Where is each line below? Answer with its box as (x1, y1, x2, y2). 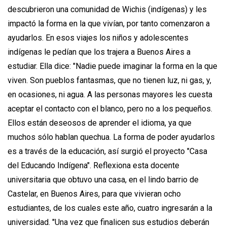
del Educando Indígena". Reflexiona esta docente (8, 160, 179, 170)
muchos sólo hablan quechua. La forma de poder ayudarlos (8, 132, 215, 142)
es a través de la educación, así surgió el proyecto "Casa (8, 146, 207, 156)
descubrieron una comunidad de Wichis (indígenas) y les (8, 4, 207, 14)
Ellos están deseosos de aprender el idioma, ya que (8, 118, 192, 128)
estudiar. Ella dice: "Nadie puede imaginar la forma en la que (8, 61, 217, 71)
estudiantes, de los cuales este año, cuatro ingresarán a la (8, 203, 212, 213)
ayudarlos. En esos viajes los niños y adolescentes (8, 32, 188, 43)
